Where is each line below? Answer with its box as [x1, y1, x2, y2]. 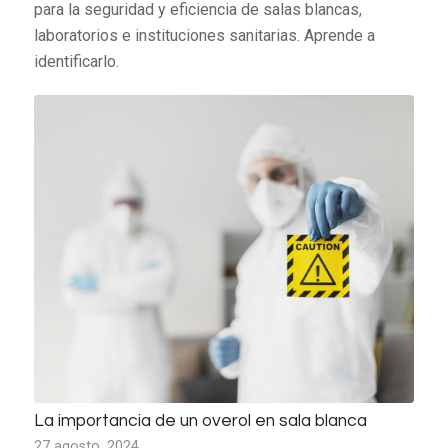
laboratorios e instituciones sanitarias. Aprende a [33, 25, 375, 45]
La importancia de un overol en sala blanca [33, 411, 367, 430]
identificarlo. [33, 51, 119, 71]
